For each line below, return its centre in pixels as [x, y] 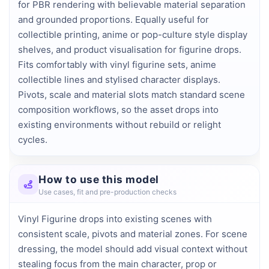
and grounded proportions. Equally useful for [113, 19]
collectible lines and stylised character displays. [119, 79]
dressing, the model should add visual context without [133, 249]
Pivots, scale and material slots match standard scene [131, 94]
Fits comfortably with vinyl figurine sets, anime [117, 64]
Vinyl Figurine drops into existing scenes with [115, 219]
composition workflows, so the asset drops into [118, 109]
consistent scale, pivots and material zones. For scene [133, 234]
